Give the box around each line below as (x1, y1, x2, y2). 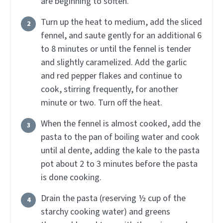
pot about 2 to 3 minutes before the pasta (41, 157, 198, 170)
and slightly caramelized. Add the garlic (41, 56, 187, 69)
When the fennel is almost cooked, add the (41, 117, 201, 130)
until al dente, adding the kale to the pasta (41, 144, 200, 157)
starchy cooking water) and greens (41, 205, 170, 218)
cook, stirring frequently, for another (41, 83, 178, 96)
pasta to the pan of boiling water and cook (41, 130, 200, 143)
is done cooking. (41, 171, 102, 184)
